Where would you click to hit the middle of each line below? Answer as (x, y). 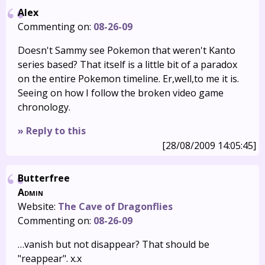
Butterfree (44, 178)
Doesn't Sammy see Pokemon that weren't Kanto (127, 50)
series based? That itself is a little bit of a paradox (127, 64)
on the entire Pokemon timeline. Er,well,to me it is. (128, 79)
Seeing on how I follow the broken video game (121, 93)
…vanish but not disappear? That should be (114, 244)
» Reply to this (52, 131)
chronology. (44, 107)
